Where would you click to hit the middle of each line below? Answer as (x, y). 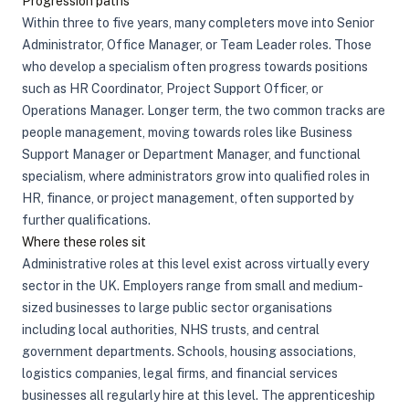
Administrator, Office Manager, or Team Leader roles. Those (197, 45)
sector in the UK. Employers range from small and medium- (193, 286)
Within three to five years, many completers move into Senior (198, 23)
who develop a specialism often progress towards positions (195, 67)
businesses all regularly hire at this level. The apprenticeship (199, 395)
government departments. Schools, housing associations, (189, 351)
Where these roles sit (84, 242)
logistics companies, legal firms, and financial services (180, 373)
